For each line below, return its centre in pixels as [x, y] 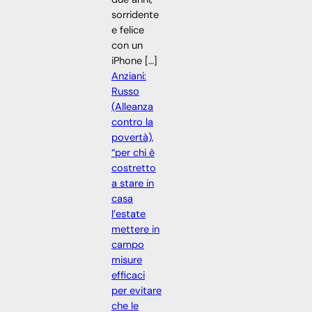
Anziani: [129, 77]
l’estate [128, 214]
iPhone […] [134, 61]
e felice [128, 31]
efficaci [128, 276]
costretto [134, 169]
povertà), [133, 138]
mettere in [135, 230]
